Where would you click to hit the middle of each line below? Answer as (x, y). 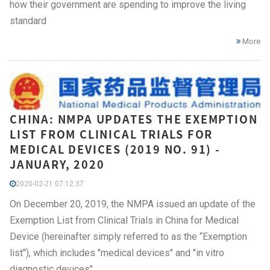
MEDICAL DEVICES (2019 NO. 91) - (115, 149)
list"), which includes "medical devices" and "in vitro (117, 253)
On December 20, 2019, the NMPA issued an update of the (133, 204)
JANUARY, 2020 (57, 164)
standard (28, 20)
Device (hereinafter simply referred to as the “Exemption (128, 236)
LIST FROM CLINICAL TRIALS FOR (111, 134)
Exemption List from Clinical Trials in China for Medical (124, 220)
